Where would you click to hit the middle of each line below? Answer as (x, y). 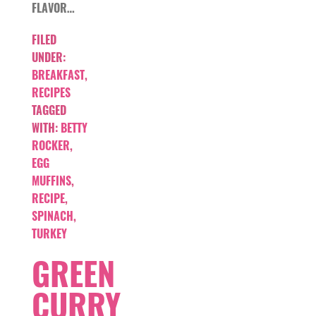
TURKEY (49, 234)
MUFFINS (51, 181)
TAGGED (49, 110)
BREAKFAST (58, 75)
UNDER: (49, 57)
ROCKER (51, 146)
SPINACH (53, 216)
